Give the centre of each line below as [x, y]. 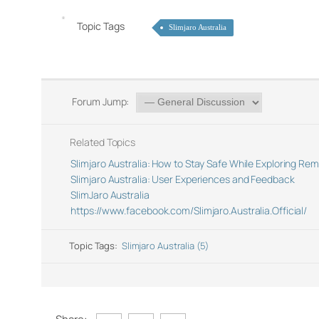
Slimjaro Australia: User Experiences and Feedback [183, 179]
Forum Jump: [100, 101]
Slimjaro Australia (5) [165, 246]
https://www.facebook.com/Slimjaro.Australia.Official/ [189, 210]
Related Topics [101, 142]
